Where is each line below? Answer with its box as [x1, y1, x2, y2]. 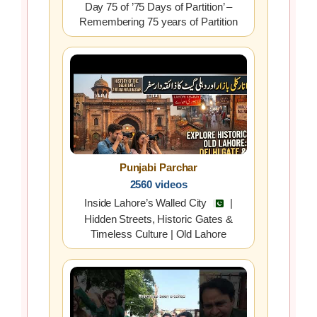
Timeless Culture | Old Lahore [91, 228, 226, 241]
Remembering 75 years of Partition [79, 16, 238, 28]
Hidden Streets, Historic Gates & [84, 213, 233, 226]
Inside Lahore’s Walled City [83, 196, 210, 209]
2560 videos [129, 178, 188, 190]
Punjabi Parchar [119, 161, 198, 173]
